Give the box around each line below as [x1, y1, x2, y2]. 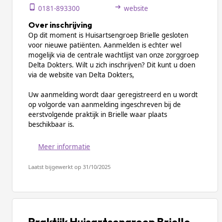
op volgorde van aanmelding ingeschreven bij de [28, 100, 181, 109]
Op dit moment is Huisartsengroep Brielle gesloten [28, 31, 188, 40]
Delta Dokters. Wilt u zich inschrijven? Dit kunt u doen [28, 60, 195, 69]
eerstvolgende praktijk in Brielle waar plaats [28, 110, 167, 119]
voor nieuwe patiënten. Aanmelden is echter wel [28, 41, 181, 50]
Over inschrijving [28, 20, 92, 30]
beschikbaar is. [28, 120, 74, 129]
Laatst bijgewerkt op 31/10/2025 [28, 163, 111, 170]
